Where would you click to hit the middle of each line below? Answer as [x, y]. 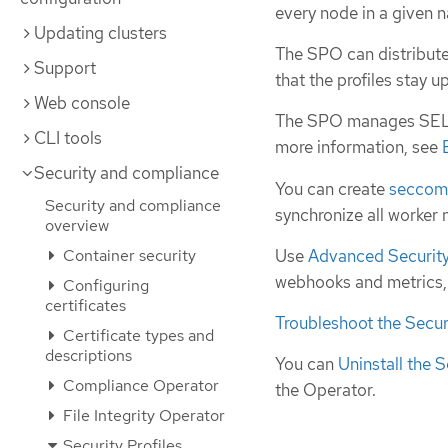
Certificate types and [136, 335]
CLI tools [68, 138]
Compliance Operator [139, 385]
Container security [127, 255]
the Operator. [325, 390]
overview [77, 225]
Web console [82, 103]
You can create [332, 188]
